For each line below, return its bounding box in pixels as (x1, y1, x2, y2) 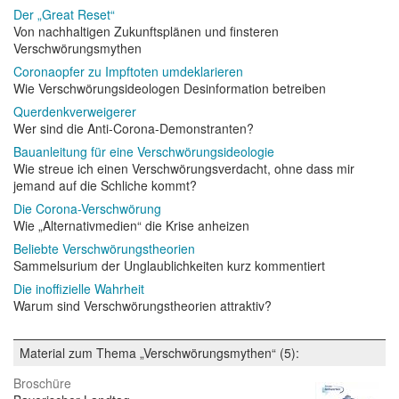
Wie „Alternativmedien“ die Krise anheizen (13, 216, 249, 235)
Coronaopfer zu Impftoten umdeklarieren (13, 62, 243, 81)
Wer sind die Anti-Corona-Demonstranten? (13, 119, 254, 138)
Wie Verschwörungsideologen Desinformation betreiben (13, 79, 326, 98)
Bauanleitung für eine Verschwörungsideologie (13, 142, 274, 161)
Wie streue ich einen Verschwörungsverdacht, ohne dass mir (13, 159, 354, 178)
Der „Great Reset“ (13, 5, 115, 24)
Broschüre (13, 374, 71, 393)
